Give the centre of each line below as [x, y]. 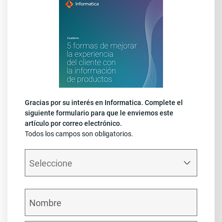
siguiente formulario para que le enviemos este [99, 113]
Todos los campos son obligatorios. [79, 134]
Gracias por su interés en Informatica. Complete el [104, 103]
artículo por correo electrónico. [73, 123]
